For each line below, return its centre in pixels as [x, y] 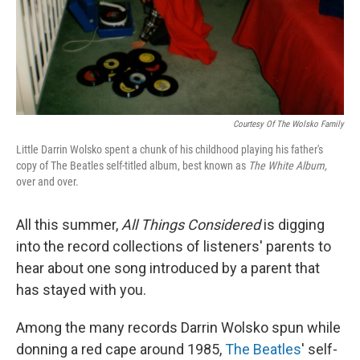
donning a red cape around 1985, [121, 350]
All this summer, [69, 225]
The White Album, [286, 166]
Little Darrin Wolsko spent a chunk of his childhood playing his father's [170, 150]
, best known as [212, 166]
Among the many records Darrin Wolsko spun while [178, 328]
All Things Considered [191, 225]
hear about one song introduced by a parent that [168, 268]
